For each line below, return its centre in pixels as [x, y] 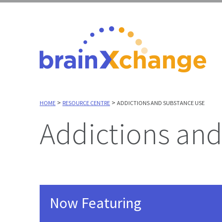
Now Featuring [95, 202]
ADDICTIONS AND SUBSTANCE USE [161, 103]
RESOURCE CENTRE [86, 103]
